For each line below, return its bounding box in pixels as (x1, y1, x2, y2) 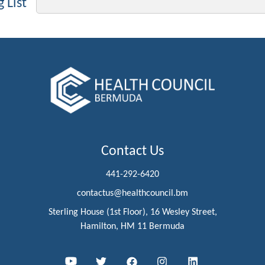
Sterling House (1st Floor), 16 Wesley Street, (48, 206, 217, 218)
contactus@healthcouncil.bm (77, 187, 188, 199)
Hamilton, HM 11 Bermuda (80, 220, 185, 232)
